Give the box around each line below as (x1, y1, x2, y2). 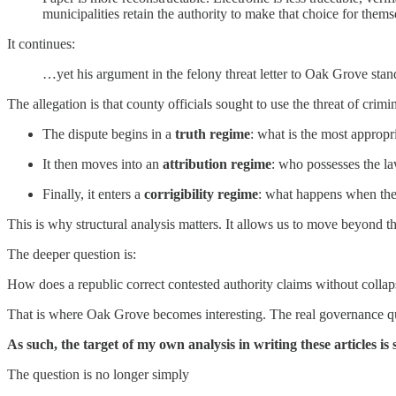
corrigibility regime (144, 187, 258, 202)
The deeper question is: (7, 247, 136, 263)
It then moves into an (42, 156, 163, 172)
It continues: (7, 36, 75, 52)
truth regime (175, 126, 250, 142)
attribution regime (163, 156, 271, 172)
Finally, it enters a (42, 187, 144, 202)
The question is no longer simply (7, 367, 189, 383)
